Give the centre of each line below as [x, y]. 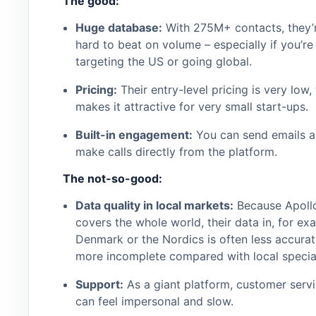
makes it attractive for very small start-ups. [192, 107]
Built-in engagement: [134, 135]
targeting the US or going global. [163, 62]
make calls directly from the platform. [176, 152]
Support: [99, 285]
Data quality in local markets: [154, 206]
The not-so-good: [113, 179]
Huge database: [119, 28]
